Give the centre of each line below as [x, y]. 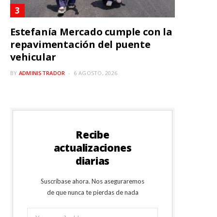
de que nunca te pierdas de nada [93, 193]
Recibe [93, 135]
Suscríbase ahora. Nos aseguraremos [93, 181]
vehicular [33, 57]
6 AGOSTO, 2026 [96, 73]
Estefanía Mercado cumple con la [91, 32]
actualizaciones [93, 148]
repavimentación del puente [80, 45]
